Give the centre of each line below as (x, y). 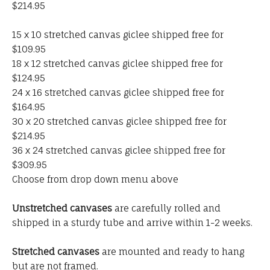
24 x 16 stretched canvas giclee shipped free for (118, 93)
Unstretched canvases (62, 209)
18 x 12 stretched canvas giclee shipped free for (118, 64)
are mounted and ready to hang (172, 252)
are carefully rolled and (166, 209)
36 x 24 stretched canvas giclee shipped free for (119, 151)
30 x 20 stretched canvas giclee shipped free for (119, 122)
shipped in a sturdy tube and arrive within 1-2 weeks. (132, 223)
